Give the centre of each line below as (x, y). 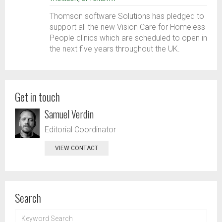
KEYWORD (28, 213)
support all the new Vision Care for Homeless (127, 27)
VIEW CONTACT (77, 148)
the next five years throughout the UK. (115, 49)
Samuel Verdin (69, 114)
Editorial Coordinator (80, 130)
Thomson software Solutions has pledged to (127, 16)
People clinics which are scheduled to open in (128, 38)
